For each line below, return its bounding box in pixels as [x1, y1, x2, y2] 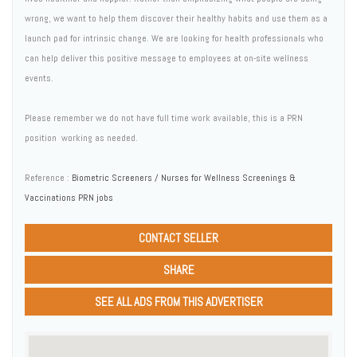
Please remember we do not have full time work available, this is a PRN [25, 112, 303, 124]
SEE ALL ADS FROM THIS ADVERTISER [94, 294, 263, 309]
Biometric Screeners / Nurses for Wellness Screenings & [72, 171, 296, 184]
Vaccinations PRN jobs [25, 191, 113, 204]
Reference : [25, 171, 72, 184]
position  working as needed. [25, 131, 138, 144]
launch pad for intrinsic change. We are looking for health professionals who [25, 32, 324, 45]
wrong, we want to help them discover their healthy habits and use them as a [25, 12, 328, 25]
